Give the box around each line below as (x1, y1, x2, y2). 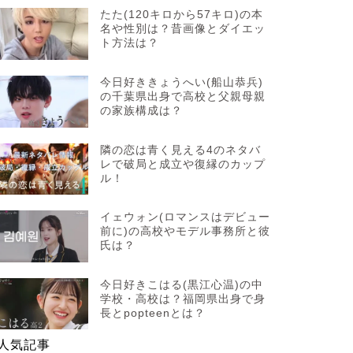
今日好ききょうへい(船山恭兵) (100, 76, 264, 88)
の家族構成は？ (100, 104, 184, 117)
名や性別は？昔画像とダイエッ (100, 23, 266, 35)
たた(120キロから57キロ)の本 (100, 9, 264, 21)
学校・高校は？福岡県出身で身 (100, 292, 266, 305)
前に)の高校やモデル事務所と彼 (100, 225, 271, 238)
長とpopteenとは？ (100, 307, 206, 319)
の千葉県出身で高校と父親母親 (100, 90, 266, 102)
